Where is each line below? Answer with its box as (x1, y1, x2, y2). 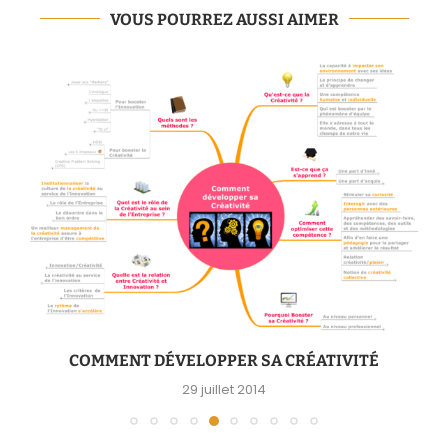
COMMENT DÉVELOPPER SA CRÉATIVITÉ (69, 350, 379, 370)
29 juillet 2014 (182, 379, 266, 399)
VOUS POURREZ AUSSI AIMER (109, 9, 339, 29)
